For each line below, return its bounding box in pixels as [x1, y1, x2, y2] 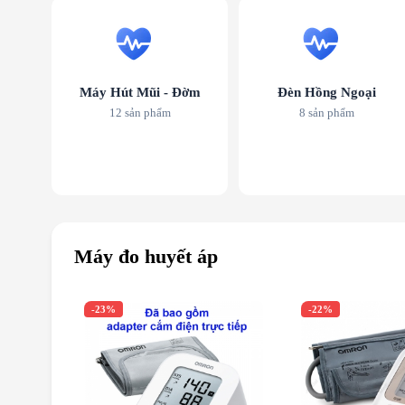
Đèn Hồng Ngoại [278, 85, 376, 100]
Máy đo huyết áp [74, 245, 218, 268]
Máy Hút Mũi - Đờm [79, 85, 201, 100]
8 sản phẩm [299, 106, 354, 120]
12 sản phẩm [108, 106, 171, 120]
